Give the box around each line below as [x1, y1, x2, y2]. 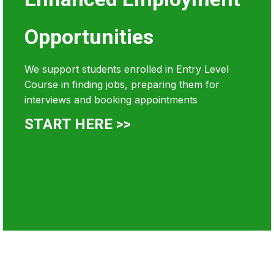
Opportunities [24, 24, 154, 50]
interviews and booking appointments [24, 94, 198, 106]
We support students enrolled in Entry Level [24, 63, 229, 76]
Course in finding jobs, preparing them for [24, 78, 220, 91]
